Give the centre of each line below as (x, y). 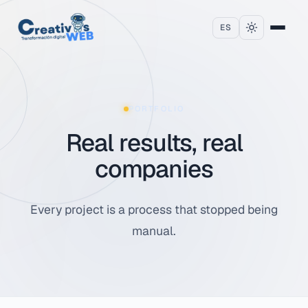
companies (154, 169)
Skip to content (50, 15)
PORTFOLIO (156, 109)
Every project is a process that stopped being (154, 209)
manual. (154, 231)
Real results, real (154, 143)
